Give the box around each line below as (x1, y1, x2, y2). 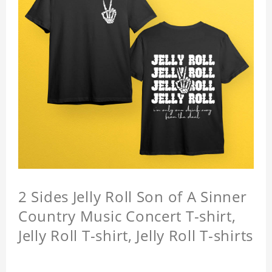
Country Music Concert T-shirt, (18, 206, 236, 226)
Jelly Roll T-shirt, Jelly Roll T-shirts (18, 225, 254, 246)
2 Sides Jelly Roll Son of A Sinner (18, 186, 247, 207)
